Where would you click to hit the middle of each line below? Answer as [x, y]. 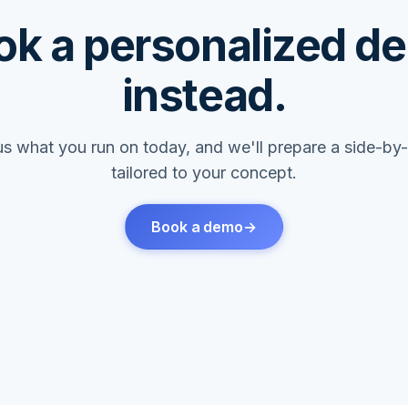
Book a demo [197, 226]
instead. [204, 95]
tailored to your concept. [204, 172]
